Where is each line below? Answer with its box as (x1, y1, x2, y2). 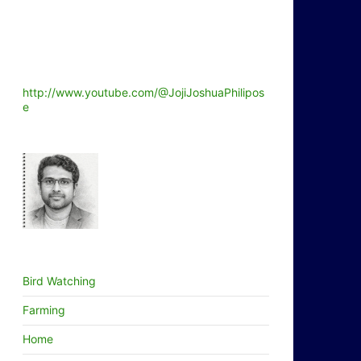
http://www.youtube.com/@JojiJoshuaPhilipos (23, 85, 264, 99)
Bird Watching (23, 274, 96, 288)
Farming (23, 303, 65, 317)
